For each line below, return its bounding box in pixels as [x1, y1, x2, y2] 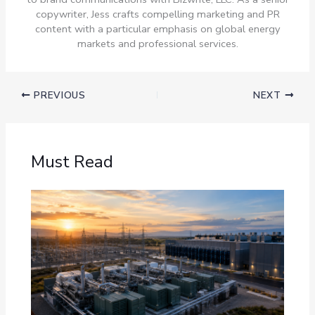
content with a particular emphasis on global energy [34, 22, 281, 37]
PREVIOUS [30, 88, 86, 102]
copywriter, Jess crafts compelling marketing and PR [35, 7, 280, 22]
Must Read [31, 150, 114, 173]
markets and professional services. [77, 37, 238, 51]
